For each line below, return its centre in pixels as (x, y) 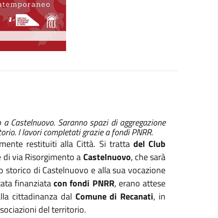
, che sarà (148, 157)
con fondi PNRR (84, 183)
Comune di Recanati (114, 196)
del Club (149, 144)
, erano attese (140, 183)
